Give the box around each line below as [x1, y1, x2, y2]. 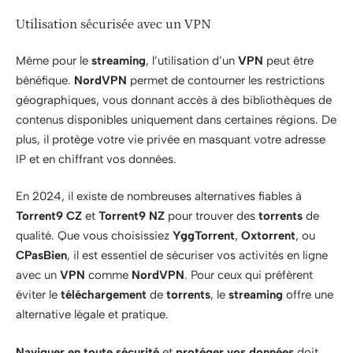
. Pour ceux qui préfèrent [184, 268, 313, 283]
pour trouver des [165, 209, 258, 224]
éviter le [16, 288, 61, 303]
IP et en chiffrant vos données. [16, 151, 176, 166]
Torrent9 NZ [98, 209, 165, 224]
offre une [283, 288, 333, 303]
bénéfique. [16, 72, 74, 87]
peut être [263, 53, 314, 68]
